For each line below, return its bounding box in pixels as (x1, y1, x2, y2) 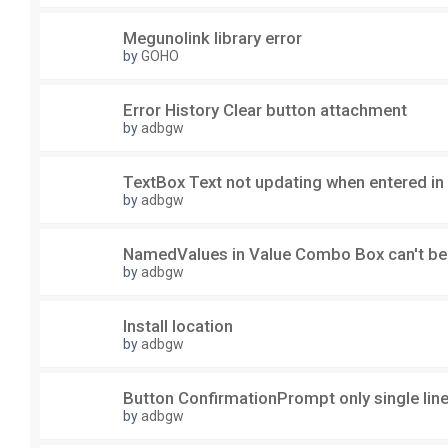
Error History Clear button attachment (123, 100, 407, 121)
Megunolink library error (123, 28, 302, 49)
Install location (123, 316, 233, 337)
